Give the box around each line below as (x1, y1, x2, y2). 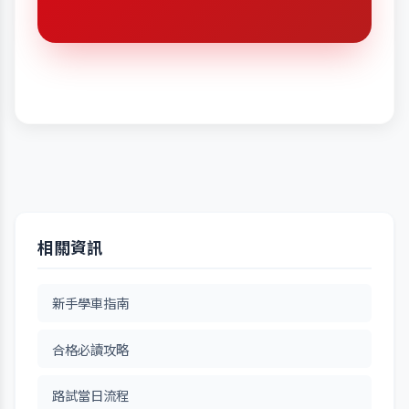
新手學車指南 (52, 293, 129, 313)
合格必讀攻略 (52, 339, 129, 359)
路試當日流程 (52, 384, 129, 404)
